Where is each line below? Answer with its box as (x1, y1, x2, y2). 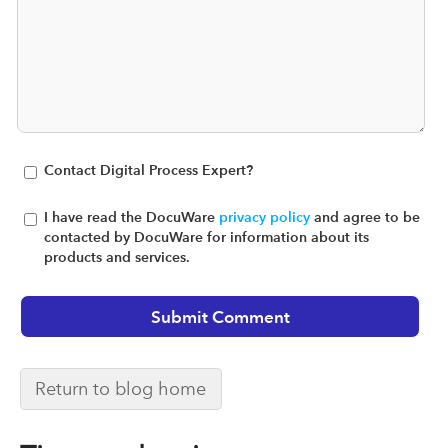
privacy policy (219, 209, 310, 227)
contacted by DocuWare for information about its (44, 229, 369, 247)
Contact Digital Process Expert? (44, 162, 253, 180)
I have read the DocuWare (44, 209, 219, 227)
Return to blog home (35, 377, 207, 399)
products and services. (44, 249, 190, 267)
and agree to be (310, 209, 420, 227)
